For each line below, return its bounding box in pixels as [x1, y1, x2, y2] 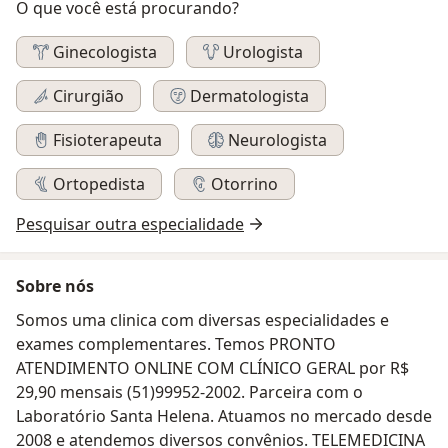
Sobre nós [16, 275, 94, 298]
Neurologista [228, 129, 327, 152]
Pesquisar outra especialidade [16, 213, 244, 236]
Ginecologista [53, 41, 157, 64]
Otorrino [211, 173, 278, 196]
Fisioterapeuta [53, 129, 162, 152]
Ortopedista [53, 173, 145, 196]
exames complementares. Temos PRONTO [16, 333, 336, 356]
